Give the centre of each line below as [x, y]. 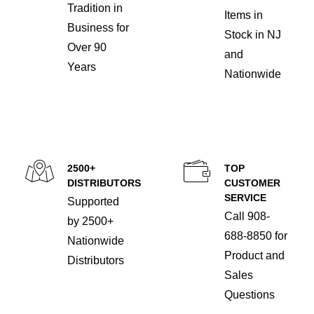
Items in [244, 15]
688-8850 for [256, 236]
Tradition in [95, 8]
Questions [250, 295]
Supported [93, 202]
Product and [254, 255]
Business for [98, 28]
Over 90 [87, 47]
